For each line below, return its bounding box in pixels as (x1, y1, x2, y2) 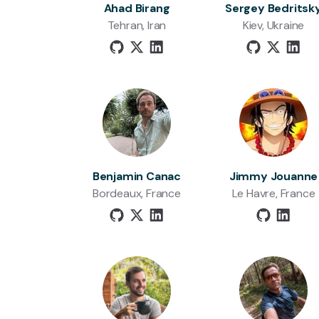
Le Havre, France (231, 186, 315, 201)
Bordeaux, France (93, 186, 181, 201)
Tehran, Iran (107, 18, 167, 33)
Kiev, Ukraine (242, 18, 305, 33)
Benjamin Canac (92, 169, 182, 184)
